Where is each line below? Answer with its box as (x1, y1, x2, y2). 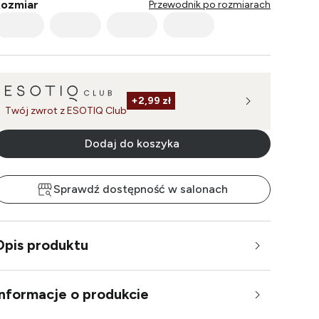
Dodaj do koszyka (85, 136, 179, 150)
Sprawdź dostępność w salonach (53, 182, 228, 196)
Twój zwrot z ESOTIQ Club (5, 104, 127, 117)
